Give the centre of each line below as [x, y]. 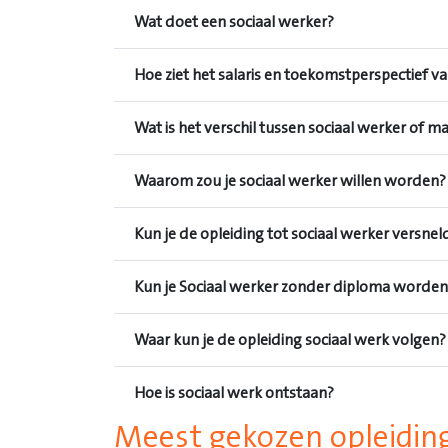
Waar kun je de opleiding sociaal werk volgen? [290, 339]
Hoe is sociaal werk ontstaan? [234, 392]
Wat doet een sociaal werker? [234, 21]
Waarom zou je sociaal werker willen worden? [290, 180]
